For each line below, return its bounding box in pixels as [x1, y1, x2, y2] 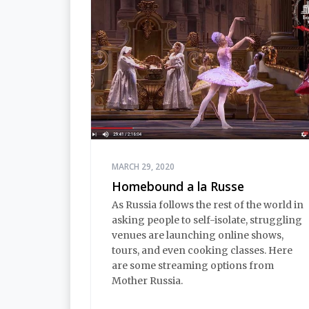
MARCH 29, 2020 [112, 161, 175, 173]
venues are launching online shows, [112, 228, 283, 241]
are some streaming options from [112, 259, 274, 272]
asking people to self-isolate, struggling [112, 213, 302, 226]
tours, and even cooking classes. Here [112, 243, 292, 257]
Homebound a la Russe [112, 178, 244, 195]
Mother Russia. [112, 274, 183, 287]
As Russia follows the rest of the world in [112, 198, 303, 211]
